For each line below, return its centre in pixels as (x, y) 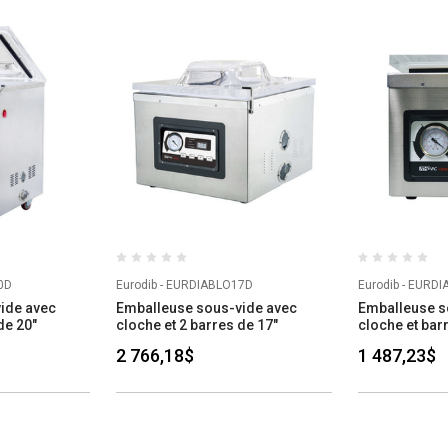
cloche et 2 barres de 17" (197, 325)
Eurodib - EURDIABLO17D (185, 285)
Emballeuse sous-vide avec (207, 308)
